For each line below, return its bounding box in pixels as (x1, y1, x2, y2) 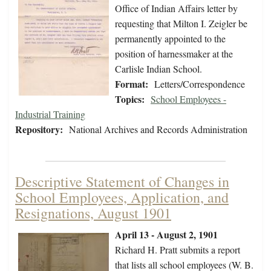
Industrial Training (15, 108, 85, 121)
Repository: (15, 122, 63, 137)
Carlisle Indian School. (115, 62, 202, 76)
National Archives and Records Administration (69, 123, 247, 136)
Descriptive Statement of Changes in (15, 172, 229, 192)
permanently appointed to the (115, 32, 226, 45)
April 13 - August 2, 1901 (115, 227, 218, 242)
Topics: (115, 92, 145, 106)
